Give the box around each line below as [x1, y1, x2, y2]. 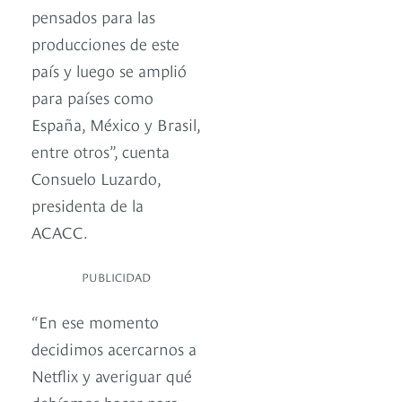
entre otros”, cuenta [31, 139, 170, 162]
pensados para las [31, 4, 155, 28]
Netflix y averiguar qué [31, 363, 192, 387]
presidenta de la [31, 193, 144, 216]
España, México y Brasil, [31, 112, 200, 135]
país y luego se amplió [31, 58, 187, 82]
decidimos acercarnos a [31, 336, 197, 360]
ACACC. [31, 220, 88, 243]
